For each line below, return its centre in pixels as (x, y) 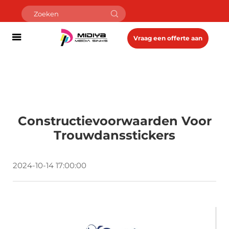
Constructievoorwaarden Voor (114, 121)
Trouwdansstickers (114, 135)
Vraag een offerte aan (168, 38)
